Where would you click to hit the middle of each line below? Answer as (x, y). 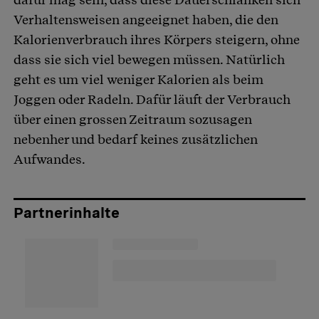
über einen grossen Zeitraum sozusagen (133, 120)
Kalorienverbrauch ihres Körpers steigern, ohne (157, 40)
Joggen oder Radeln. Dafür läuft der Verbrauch (152, 100)
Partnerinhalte (67, 213)
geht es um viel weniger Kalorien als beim (138, 80)
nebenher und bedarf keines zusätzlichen (136, 140)
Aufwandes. (49, 159)
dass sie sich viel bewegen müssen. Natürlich (149, 60)
